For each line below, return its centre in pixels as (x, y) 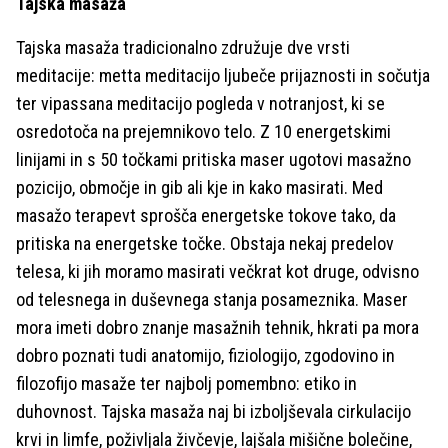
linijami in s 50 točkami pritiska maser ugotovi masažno (213, 159)
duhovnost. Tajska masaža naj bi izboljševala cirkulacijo (213, 411)
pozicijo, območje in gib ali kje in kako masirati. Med (199, 187)
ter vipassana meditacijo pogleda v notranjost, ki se (200, 103)
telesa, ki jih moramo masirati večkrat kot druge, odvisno (217, 271)
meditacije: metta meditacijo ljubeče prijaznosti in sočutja (223, 75)
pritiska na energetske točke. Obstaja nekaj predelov (205, 243)
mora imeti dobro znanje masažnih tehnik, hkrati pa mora (217, 327)
